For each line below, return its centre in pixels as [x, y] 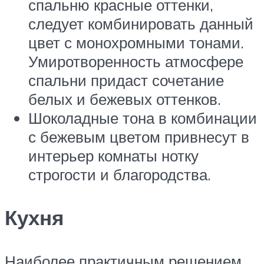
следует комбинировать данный [141, 24]
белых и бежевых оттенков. [125, 99]
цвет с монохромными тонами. [136, 43]
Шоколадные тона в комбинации [143, 118]
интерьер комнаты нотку [113, 156]
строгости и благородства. [120, 175]
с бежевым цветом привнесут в [139, 137]
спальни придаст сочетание [126, 80]
